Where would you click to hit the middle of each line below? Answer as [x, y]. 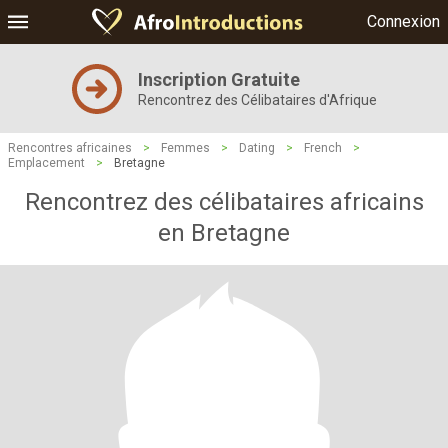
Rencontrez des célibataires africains [224, 202]
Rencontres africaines [70, 148]
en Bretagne [224, 233]
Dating [257, 148]
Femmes [185, 148]
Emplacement [46, 163]
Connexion [403, 21]
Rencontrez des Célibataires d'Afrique [257, 100]
